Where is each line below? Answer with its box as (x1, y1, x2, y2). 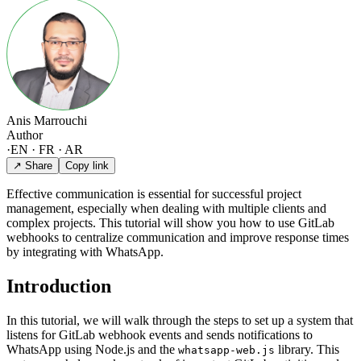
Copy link (65, 159, 109, 172)
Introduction (6, 275, 111, 297)
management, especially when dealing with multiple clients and (6, 201, 326, 215)
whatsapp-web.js (178, 343, 275, 356)
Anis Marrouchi (6, 113, 87, 127)
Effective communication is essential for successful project (6, 186, 301, 201)
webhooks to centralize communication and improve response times (6, 230, 349, 244)
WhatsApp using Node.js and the (6, 342, 178, 356)
